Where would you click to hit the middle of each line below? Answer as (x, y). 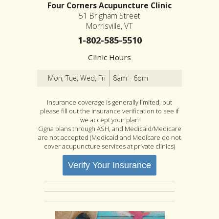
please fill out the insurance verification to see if (109, 111)
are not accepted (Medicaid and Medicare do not (109, 137)
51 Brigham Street (109, 15)
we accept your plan (109, 120)
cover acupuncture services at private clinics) (109, 146)
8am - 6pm (131, 78)
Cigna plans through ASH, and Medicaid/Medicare (109, 128)
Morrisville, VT (109, 26)
